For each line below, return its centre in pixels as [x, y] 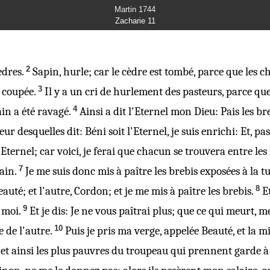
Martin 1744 [135, 9]
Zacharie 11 [135, 21]
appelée [181, 231]
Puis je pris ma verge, [115, 231]
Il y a [56, 92]
